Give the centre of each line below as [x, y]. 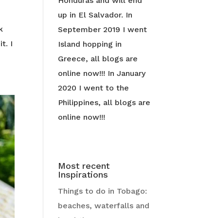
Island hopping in [90, 44]
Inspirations [83, 175]
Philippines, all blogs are [104, 103]
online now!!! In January [102, 73]
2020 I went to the [94, 88]
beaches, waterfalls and [104, 206]
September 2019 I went [103, 30]
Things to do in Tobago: [103, 191]
